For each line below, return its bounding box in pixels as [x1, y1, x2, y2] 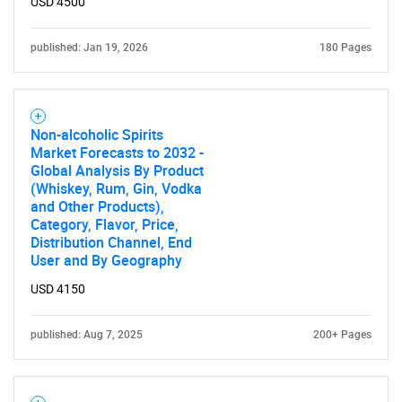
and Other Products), [31, 196, 164, 216]
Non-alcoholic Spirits [31, 124, 163, 144]
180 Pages [319, 40, 371, 54]
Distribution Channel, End [31, 232, 192, 252]
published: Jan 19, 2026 [31, 40, 148, 54]
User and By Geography [31, 249, 182, 270]
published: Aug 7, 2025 [31, 328, 143, 341]
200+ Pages [313, 328, 371, 341]
